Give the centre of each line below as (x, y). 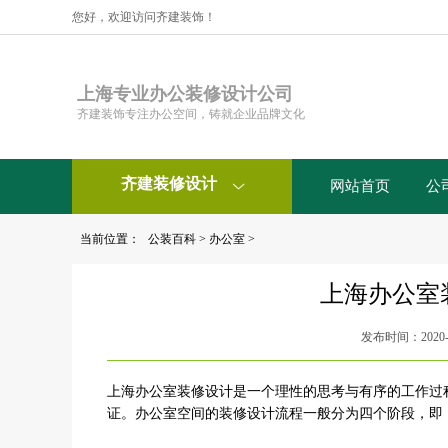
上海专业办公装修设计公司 (185, 94)
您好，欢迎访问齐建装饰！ (144, 17)
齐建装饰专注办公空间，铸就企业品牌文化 (191, 114)
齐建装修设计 (170, 183)
